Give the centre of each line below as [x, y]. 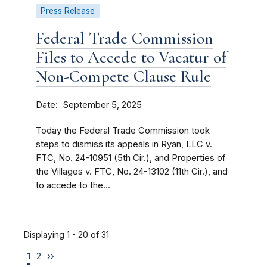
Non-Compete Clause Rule [123, 76]
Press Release [68, 11]
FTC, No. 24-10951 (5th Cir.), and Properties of [131, 158]
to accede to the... [73, 185]
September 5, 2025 [103, 105]
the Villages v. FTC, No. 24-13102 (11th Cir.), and [132, 172]
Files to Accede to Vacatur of [131, 57]
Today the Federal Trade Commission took [123, 131]
